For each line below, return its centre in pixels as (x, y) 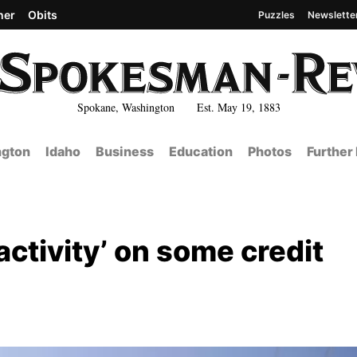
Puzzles (277, 14)
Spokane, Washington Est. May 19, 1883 (178, 107)
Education (200, 151)
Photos (269, 151)
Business (124, 151)
